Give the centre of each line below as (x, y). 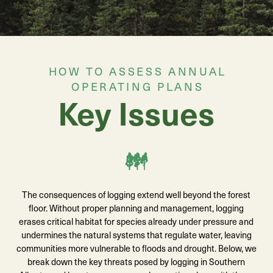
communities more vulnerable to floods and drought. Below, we (136, 248)
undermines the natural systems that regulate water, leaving (136, 234)
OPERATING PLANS (138, 87)
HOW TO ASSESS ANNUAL (138, 71)
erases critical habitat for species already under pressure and (136, 221)
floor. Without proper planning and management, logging (136, 207)
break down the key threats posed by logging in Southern (136, 261)
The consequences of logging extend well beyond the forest (136, 194)
